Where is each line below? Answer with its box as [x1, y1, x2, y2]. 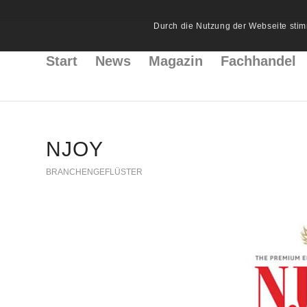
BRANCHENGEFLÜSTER [46, 167, 143, 177]
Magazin [149, 53, 203, 69]
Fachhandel [221, 53, 296, 69]
